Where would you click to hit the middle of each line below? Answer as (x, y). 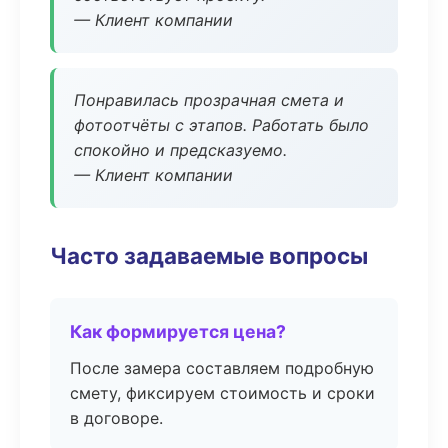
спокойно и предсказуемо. (180, 150)
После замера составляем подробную (222, 368)
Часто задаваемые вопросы (209, 255)
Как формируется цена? (178, 331)
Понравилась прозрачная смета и (209, 100)
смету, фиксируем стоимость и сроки (222, 393)
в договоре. (116, 418)
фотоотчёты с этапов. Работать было (221, 125)
